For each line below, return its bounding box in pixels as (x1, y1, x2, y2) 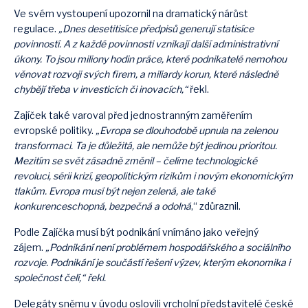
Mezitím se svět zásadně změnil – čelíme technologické (14, 155, 257, 166)
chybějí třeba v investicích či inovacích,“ (14, 83, 190, 95)
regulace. (14, 23, 56, 34)
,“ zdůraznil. (191, 200, 241, 212)
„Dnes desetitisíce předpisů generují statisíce (56, 23, 254, 34)
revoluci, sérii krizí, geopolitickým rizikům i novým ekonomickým (14, 170, 293, 181)
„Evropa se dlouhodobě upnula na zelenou (93, 124, 278, 136)
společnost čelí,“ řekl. (14, 272, 106, 283)
